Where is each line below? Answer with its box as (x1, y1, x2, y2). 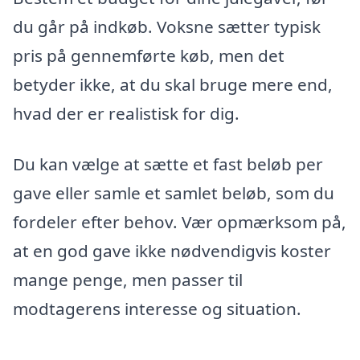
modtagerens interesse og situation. (13, 297, 301, 321)
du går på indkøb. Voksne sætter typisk (13, 14, 321, 38)
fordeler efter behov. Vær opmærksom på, (13, 211, 346, 234)
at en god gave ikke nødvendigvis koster (13, 239, 331, 263)
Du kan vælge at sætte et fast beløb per (13, 153, 323, 176)
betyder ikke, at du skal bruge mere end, (13, 72, 333, 96)
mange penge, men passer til (13, 268, 243, 292)
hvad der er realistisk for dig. (13, 101, 239, 125)
